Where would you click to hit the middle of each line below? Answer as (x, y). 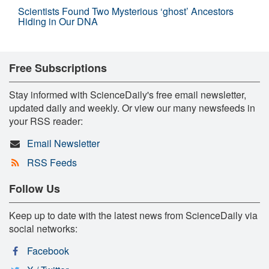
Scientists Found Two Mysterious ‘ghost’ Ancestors (126, 11)
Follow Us (35, 188)
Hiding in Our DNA (58, 21)
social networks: (43, 228)
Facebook (48, 250)
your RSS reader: (46, 121)
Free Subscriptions (58, 68)
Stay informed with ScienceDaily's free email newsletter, (128, 94)
